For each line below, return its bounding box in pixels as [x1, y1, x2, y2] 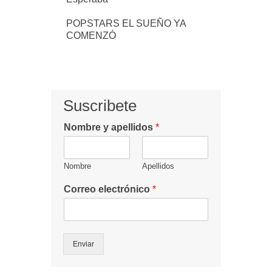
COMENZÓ [66, 30, 116, 41]
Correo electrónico [64, 183, 152, 194]
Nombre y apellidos [64, 121, 155, 132]
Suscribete [63, 96, 137, 115]
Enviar [73, 239, 94, 248]
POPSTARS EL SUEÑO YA [66, 18, 186, 29]
